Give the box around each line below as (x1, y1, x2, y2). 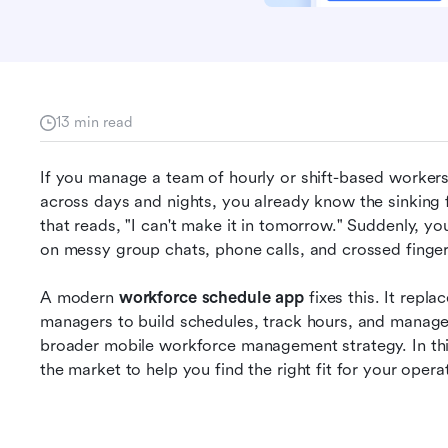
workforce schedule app (118, 288, 305, 307)
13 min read (56, 113, 133, 131)
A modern (40, 288, 119, 307)
